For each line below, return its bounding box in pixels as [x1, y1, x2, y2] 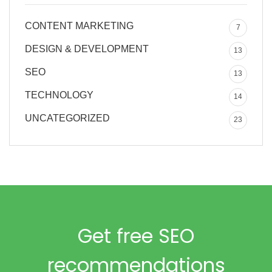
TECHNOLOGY [25, 89, 93, 100]
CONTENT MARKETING [25, 20, 134, 31]
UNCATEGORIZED [25, 112, 110, 123]
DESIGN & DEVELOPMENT [25, 43, 149, 54]
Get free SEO [78, 222, 194, 250]
